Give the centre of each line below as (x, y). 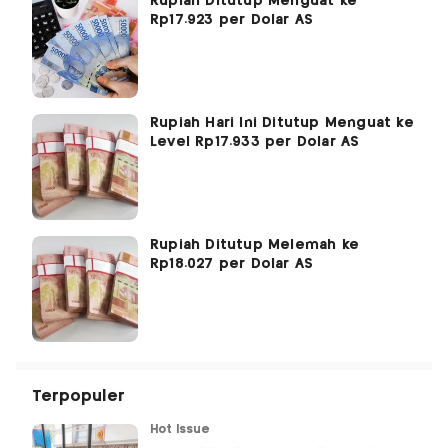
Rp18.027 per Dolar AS (232, 263)
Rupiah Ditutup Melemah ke (254, 244)
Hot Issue (180, 429)
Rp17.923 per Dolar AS (232, 19)
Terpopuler (78, 396)
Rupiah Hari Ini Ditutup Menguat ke (282, 122)
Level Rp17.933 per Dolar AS (255, 141)
